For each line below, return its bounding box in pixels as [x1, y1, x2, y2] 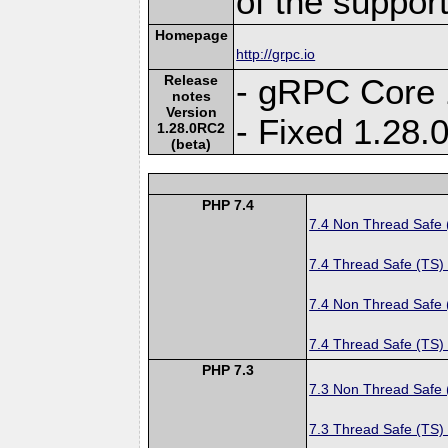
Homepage [154, 26, 228, 43]
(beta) [171, 135, 212, 152]
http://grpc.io [236, 45, 316, 62]
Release [164, 71, 219, 88]
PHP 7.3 [201, 361, 254, 378]
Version [165, 103, 217, 120]
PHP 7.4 [201, 196, 254, 213]
